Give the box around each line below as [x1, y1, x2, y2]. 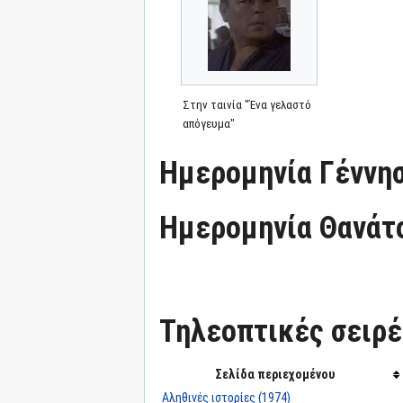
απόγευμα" [183, 116, 236, 130]
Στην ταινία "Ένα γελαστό [183, 97, 312, 112]
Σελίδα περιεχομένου [214, 366, 335, 381]
